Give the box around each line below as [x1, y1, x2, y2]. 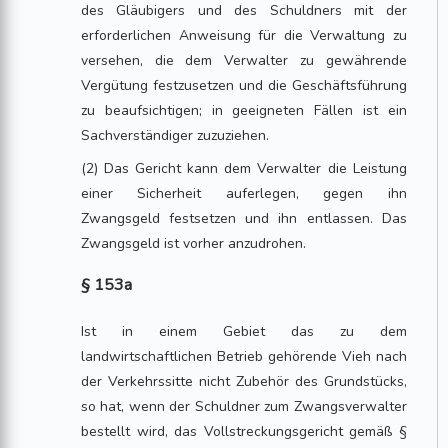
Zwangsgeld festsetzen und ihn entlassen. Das [81, 209, 407, 228]
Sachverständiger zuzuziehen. [81, 126, 270, 145]
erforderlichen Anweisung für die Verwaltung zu [81, 26, 407, 45]
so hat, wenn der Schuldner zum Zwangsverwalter [81, 397, 407, 416]
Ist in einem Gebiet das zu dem [81, 322, 407, 341]
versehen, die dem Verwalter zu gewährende [81, 51, 407, 70]
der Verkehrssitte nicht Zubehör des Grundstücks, [81, 372, 407, 391]
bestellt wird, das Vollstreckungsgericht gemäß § [81, 422, 407, 441]
